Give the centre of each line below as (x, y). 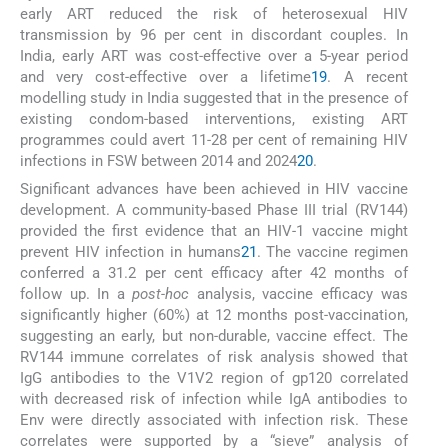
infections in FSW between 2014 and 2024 (158, 160)
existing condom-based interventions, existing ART (214, 118)
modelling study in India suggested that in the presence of (214, 97)
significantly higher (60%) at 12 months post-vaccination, (214, 315)
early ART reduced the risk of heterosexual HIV (214, 13)
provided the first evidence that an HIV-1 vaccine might (214, 231)
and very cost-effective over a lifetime (166, 76)
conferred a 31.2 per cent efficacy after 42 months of (214, 273)
